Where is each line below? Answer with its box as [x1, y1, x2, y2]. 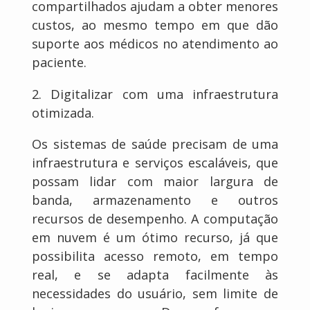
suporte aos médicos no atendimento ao [32, 35, 278, 53]
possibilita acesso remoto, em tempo [32, 247, 278, 264]
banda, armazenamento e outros [32, 191, 278, 208]
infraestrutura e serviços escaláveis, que [32, 154, 278, 171]
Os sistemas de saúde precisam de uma [32, 135, 278, 152]
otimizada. [32, 104, 94, 121]
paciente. [32, 54, 86, 71]
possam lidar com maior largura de [32, 172, 278, 190]
